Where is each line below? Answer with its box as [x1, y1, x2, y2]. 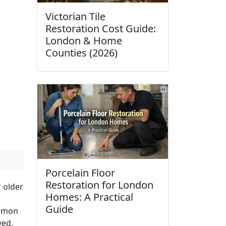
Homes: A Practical [45, 190, 133, 204]
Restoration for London [45, 178, 153, 192]
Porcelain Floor [45, 166, 115, 180]
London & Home [45, 34, 122, 48]
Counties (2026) [45, 46, 118, 60]
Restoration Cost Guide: [45, 22, 156, 36]
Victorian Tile [45, 10, 105, 24]
